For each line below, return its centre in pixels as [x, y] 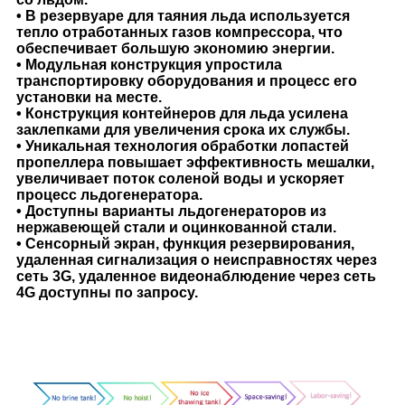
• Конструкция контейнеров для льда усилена [182, 113]
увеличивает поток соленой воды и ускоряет [180, 178]
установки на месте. [89, 97]
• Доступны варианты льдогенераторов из [171, 211]
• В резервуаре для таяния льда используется [183, 15]
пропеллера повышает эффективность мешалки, [195, 162]
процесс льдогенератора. [109, 194]
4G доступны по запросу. [107, 292]
